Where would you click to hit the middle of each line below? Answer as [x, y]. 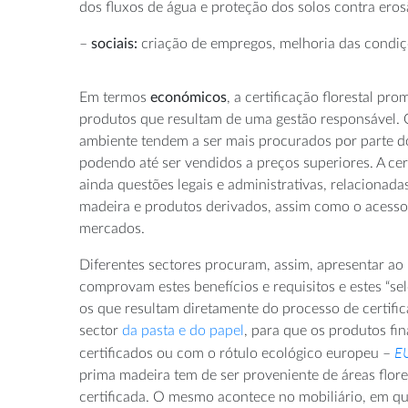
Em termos [115, 97]
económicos [189, 97]
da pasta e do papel [183, 330]
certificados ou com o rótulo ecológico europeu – [237, 353]
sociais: [114, 43]
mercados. [112, 228]
